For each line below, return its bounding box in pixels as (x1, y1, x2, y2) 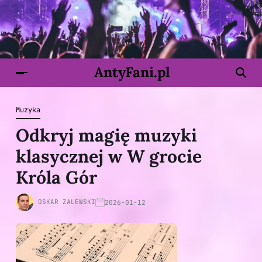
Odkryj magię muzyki (16, 124, 197, 146)
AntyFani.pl (94, 63, 170, 81)
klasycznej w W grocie (16, 145, 202, 167)
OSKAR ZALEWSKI (38, 198, 95, 206)
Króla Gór (16, 166, 97, 188)
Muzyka (16, 105, 40, 115)
